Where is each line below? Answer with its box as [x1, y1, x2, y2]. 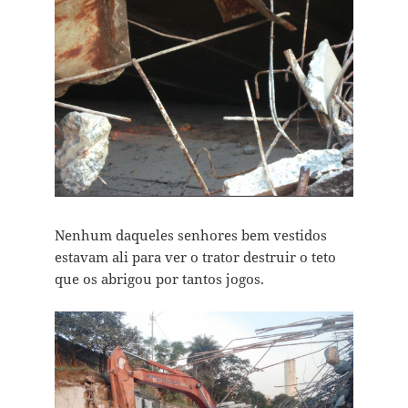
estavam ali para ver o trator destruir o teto [54, 248, 336, 267]
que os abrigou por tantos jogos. [54, 270, 264, 289]
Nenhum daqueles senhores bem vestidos [54, 226, 327, 245]
